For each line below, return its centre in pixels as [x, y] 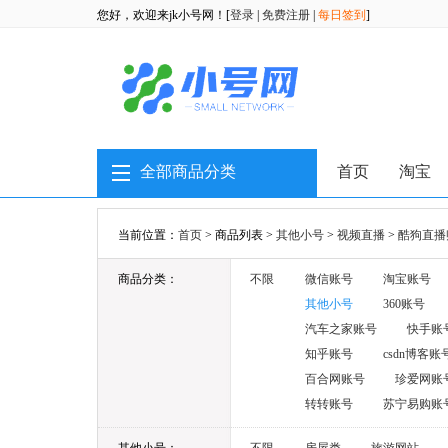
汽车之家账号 [341, 329]
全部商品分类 [188, 171]
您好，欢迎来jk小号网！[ [163, 15]
